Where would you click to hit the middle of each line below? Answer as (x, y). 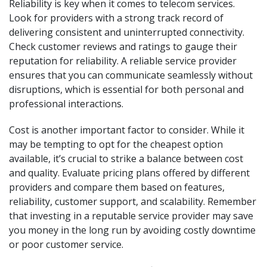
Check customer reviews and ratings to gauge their (123, 46)
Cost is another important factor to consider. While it (127, 130)
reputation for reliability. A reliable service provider (123, 61)
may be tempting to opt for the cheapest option (116, 144)
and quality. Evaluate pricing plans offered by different (129, 173)
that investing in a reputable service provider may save (131, 216)
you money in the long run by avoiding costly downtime (132, 230)
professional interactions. (66, 104)
